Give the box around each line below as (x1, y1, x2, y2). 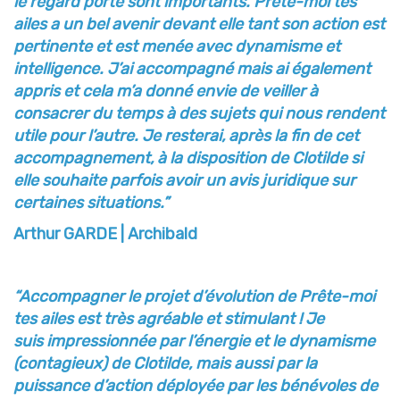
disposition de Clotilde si (186, 147, 362, 168)
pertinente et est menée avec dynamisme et (13, 36, 340, 56)
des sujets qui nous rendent (179, 103, 385, 123)
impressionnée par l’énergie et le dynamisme (46, 330, 375, 351)
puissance (13, 375, 93, 396)
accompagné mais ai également (136, 58, 371, 79)
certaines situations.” (13, 192, 169, 212)
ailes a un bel (13, 13, 112, 34)
